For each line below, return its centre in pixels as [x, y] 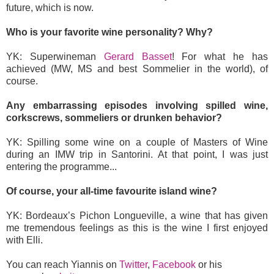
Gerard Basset [138, 57]
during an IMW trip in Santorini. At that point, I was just [137, 155]
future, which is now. [50, 8]
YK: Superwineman [55, 57]
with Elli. [24, 240]
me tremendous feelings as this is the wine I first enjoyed [137, 228]
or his [209, 265]
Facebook [174, 265]
